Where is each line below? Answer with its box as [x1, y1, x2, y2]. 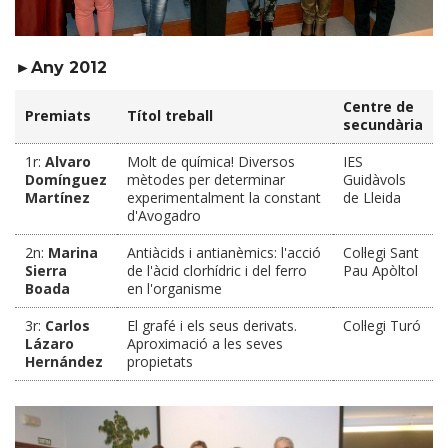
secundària [343, 114, 423, 134]
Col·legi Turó [343, 315, 421, 335]
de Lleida [343, 187, 401, 207]
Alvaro [45, 151, 91, 171]
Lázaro [25, 333, 74, 353]
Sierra [25, 260, 67, 280]
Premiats [25, 105, 91, 125]
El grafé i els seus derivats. [127, 315, 297, 335]
